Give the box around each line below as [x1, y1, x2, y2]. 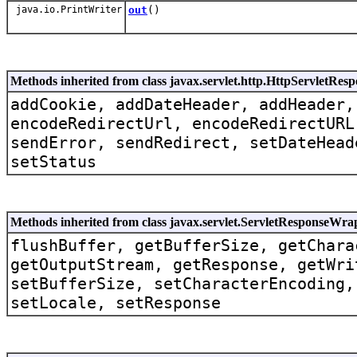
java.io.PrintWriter [10, 3, 122, 15]
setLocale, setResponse [10, 292, 221, 312]
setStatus [10, 151, 96, 171]
